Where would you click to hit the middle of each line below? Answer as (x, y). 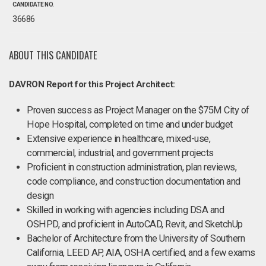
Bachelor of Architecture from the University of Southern (136, 238)
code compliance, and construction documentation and (134, 181)
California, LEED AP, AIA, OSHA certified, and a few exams (141, 253)
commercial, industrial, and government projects (120, 153)
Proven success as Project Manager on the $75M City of (138, 110)
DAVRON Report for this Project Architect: (92, 84)
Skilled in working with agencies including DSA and (125, 210)
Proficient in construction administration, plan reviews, (132, 167)
